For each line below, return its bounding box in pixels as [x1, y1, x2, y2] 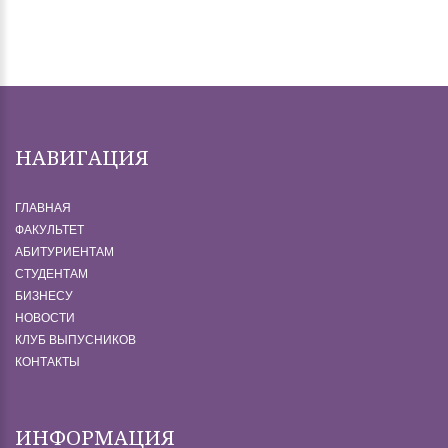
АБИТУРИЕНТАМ [15, 245, 114, 259]
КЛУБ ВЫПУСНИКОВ [15, 333, 136, 347]
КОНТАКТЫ [15, 355, 80, 369]
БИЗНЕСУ [15, 289, 73, 303]
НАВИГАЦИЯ [15, 144, 149, 171]
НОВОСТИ [15, 311, 75, 325]
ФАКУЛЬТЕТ [15, 223, 84, 237]
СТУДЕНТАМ [15, 267, 88, 281]
